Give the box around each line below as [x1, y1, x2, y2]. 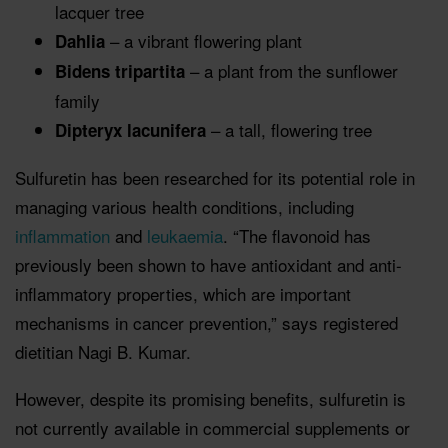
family [55, 87, 100, 113]
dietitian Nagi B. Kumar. [15, 338, 191, 364]
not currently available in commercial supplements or [15, 414, 410, 440]
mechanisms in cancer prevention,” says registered [15, 309, 398, 335]
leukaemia [147, 222, 223, 248]
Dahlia [55, 28, 105, 53]
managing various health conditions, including [15, 193, 354, 219]
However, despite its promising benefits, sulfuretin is [15, 385, 406, 411]
